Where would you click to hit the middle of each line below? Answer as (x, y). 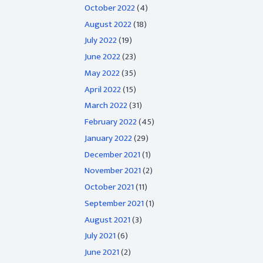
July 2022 (101, 41)
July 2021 (100, 236)
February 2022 (111, 122)
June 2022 (102, 57)
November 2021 (113, 171)
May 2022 (102, 73)
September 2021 (114, 203)
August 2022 (108, 24)
